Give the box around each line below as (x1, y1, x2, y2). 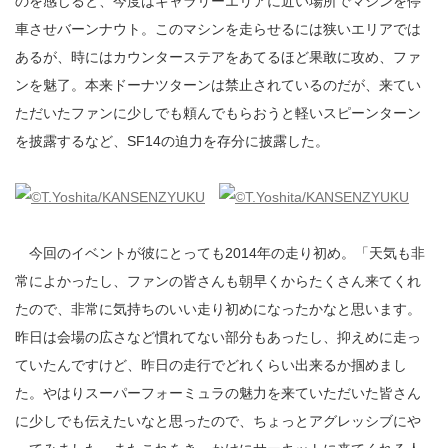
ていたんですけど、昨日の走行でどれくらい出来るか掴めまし (15, 357, 407, 373)
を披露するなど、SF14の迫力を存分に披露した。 (15, 133, 329, 149)
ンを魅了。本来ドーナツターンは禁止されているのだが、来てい (15, 77, 421, 93)
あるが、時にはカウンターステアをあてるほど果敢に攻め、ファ (15, 49, 421, 65)
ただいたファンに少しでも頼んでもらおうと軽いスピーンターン (15, 105, 421, 121)
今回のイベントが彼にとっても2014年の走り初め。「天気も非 (15, 245, 425, 261)
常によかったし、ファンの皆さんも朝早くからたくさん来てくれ (15, 273, 421, 289)
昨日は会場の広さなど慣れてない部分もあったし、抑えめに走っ (15, 329, 421, 345)
